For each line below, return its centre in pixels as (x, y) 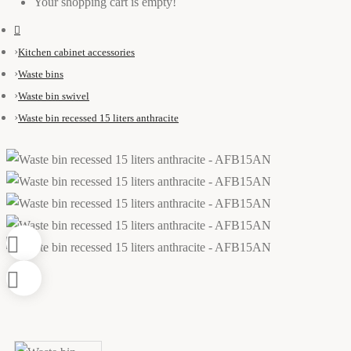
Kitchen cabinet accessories (76, 52)
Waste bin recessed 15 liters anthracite (98, 118)
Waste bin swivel (54, 96)
